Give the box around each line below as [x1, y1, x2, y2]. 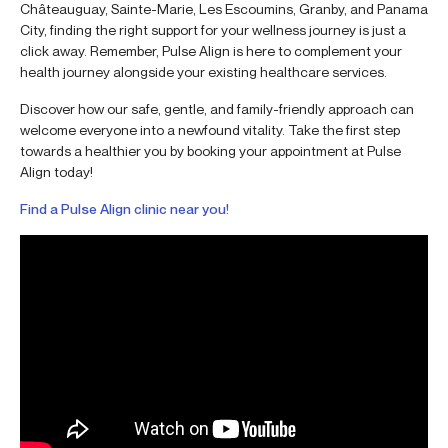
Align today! [20, 163, 93, 181]
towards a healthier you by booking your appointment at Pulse [20, 142, 401, 160]
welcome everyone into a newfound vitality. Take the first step [20, 121, 400, 139]
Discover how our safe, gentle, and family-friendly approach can [20, 100, 414, 118]
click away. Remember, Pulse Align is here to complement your [20, 42, 402, 60]
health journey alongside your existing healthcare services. [20, 63, 387, 81]
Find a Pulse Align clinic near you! [20, 200, 229, 218]
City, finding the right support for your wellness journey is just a [20, 21, 406, 39]
